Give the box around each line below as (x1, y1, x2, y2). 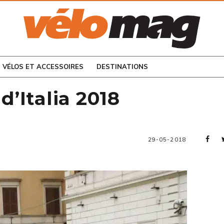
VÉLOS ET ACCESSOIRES (2, 62, 83, 70)
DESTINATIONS (96, 62, 148, 70)
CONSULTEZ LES (57, 37, 110, 45)
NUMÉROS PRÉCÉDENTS (57, 44, 135, 52)
